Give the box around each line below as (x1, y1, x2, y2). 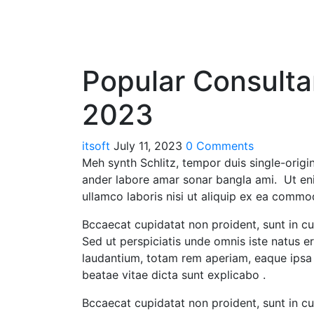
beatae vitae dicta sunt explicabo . (82, 267, 266, 282)
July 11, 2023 (114, 138, 182, 153)
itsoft (82, 138, 110, 153)
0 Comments (186, 138, 254, 153)
